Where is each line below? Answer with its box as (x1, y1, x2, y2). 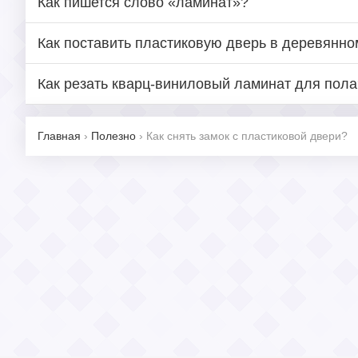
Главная (38, 129, 81, 142)
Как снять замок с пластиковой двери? (146, 129, 348, 142)
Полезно (91, 129, 136, 142)
